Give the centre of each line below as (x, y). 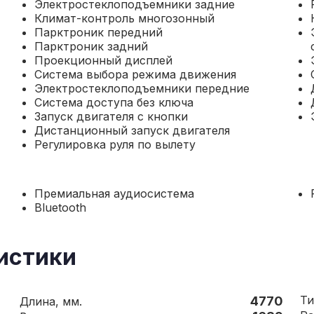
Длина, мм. (72, 301)
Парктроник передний (98, 32)
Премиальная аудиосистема (114, 193)
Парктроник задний (91, 46)
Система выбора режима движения (135, 74)
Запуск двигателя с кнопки (111, 116)
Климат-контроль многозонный (124, 18)
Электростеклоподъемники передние (142, 88)
